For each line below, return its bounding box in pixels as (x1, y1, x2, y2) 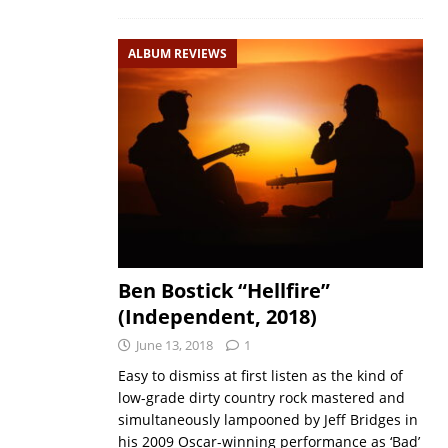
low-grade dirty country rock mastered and (117, 388, 405, 408)
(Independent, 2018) (117, 303, 317, 331)
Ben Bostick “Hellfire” (117, 277, 330, 305)
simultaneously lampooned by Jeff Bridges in (117, 410, 418, 430)
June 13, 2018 (135, 336, 213, 355)
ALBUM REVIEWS (127, 44, 227, 62)
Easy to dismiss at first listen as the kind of (117, 366, 403, 386)
